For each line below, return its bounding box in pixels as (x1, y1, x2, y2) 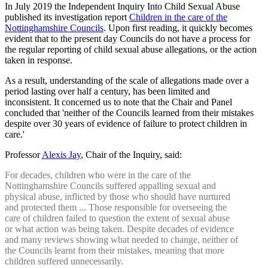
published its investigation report (5, 12, 129, 23)
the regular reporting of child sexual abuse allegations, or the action (5, 44, 257, 55)
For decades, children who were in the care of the (5, 170, 191, 181)
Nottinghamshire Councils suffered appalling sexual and (5, 181, 216, 191)
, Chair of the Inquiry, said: (81, 150, 182, 160)
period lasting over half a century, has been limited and (5, 86, 210, 97)
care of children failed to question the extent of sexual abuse (5, 213, 230, 224)
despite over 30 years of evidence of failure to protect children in (5, 118, 247, 129)
